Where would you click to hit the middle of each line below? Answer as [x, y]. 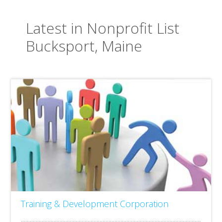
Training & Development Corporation [95, 203]
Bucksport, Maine [84, 46]
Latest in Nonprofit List [103, 28]
